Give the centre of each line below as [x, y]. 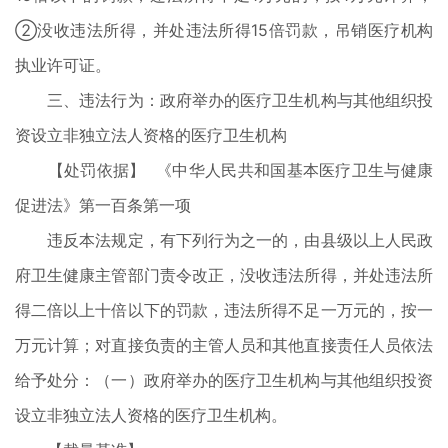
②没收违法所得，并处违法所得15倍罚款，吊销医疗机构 [224, 30]
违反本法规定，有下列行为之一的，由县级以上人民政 [224, 240]
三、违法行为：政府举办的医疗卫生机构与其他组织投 [224, 100]
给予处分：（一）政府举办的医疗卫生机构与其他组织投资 [224, 380]
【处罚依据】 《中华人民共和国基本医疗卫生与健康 [224, 170]
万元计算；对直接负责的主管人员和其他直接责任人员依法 [224, 345]
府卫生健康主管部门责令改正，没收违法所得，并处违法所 [224, 275]
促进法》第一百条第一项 [103, 205]
